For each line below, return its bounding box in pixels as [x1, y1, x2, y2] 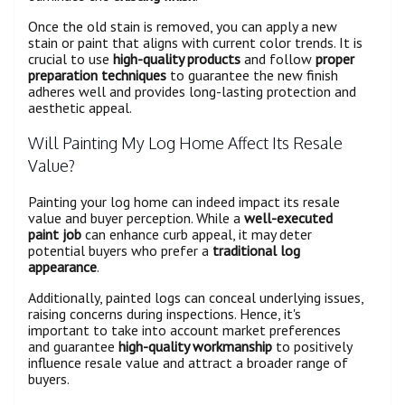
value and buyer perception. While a [28, 209, 244, 228]
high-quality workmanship [118, 337, 272, 356]
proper [316, 50, 354, 69]
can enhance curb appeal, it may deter [81, 225, 312, 244]
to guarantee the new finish [166, 66, 338, 85]
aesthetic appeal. [28, 99, 132, 118]
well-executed [244, 209, 333, 228]
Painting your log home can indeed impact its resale [28, 193, 340, 212]
